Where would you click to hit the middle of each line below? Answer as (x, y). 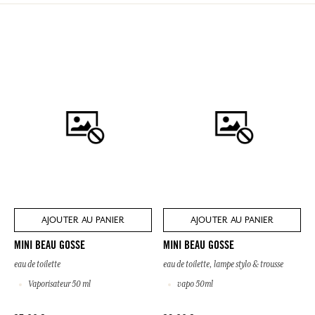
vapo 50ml (194, 284)
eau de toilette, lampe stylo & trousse (223, 265)
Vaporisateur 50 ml (59, 284)
